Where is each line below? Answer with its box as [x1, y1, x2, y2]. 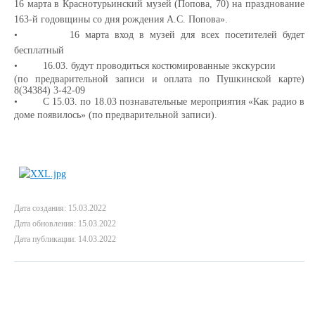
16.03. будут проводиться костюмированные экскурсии [43, 60, 276, 71]
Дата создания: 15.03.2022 [14, 203, 106, 213]
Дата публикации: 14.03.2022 [14, 234, 116, 244]
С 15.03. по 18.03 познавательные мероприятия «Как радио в [42, 96, 304, 107]
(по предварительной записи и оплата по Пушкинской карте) [14, 74, 304, 84]
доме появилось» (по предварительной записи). [14, 110, 217, 120]
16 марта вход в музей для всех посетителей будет [69, 30, 305, 40]
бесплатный [14, 45, 64, 56]
